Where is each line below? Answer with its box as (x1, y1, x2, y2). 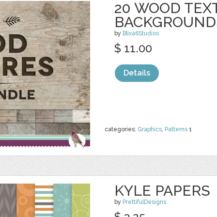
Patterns (165, 126, 187, 133)
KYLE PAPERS (114, 182, 210, 199)
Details (124, 68, 150, 77)
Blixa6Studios (123, 30, 159, 37)
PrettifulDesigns (123, 199, 166, 205)
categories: (105, 126, 138, 133)
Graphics (138, 126, 162, 133)
